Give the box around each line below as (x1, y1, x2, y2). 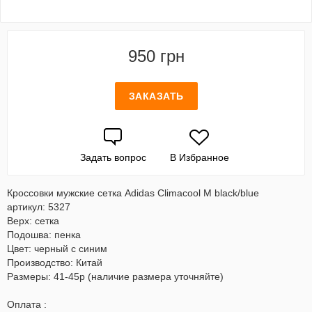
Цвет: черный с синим (7, 243, 107, 254)
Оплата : (7, 299, 47, 310)
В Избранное (169, 152, 229, 163)
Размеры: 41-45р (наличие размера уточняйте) (7, 271, 224, 282)
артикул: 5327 (7, 201, 70, 212)
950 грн (127, 47, 185, 65)
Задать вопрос (79, 152, 146, 163)
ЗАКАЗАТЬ (128, 91, 184, 102)
